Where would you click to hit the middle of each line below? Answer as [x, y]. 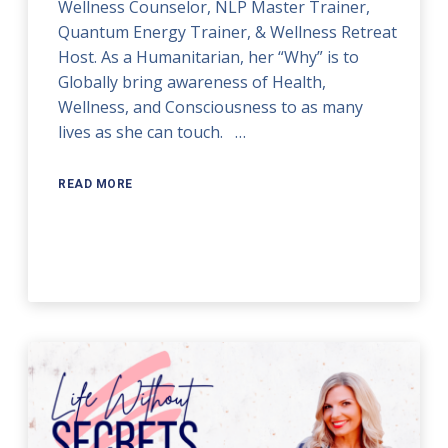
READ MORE [95, 184]
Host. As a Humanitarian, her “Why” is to [209, 57]
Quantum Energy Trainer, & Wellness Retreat [228, 32]
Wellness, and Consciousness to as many [211, 107]
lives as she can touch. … [152, 132]
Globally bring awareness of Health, [192, 82]
